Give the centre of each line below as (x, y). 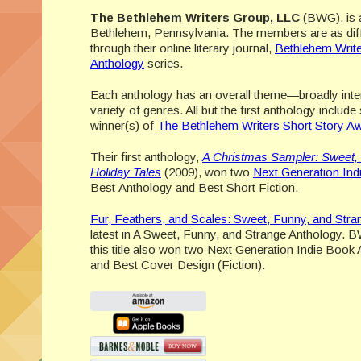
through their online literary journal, (183, 48)
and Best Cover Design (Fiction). (178, 265)
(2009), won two (209, 172)
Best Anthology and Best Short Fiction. (194, 188)
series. (164, 64)
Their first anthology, (146, 157)
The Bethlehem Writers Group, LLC (195, 18)
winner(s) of (124, 126)
